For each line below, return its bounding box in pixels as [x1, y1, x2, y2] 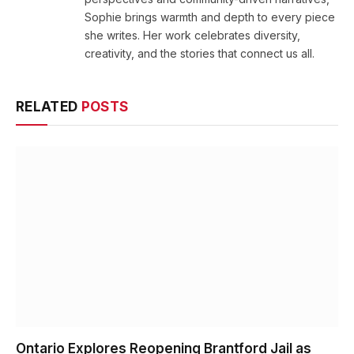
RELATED [16, 98, 81, 115]
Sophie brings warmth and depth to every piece [85, 9, 335, 24]
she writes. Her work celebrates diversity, [85, 28, 300, 42]
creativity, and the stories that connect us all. [85, 46, 314, 60]
